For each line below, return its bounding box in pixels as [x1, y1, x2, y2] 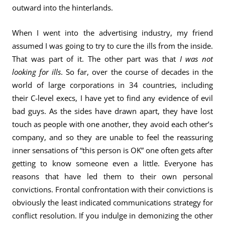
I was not [179, 53, 213, 64]
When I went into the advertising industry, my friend [12, 27, 213, 38]
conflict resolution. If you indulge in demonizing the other [12, 210, 213, 221]
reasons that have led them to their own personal [12, 171, 213, 182]
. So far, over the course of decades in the [61, 66, 213, 77]
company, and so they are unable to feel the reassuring [12, 132, 213, 143]
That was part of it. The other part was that [12, 53, 180, 64]
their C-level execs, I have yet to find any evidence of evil [12, 92, 213, 103]
